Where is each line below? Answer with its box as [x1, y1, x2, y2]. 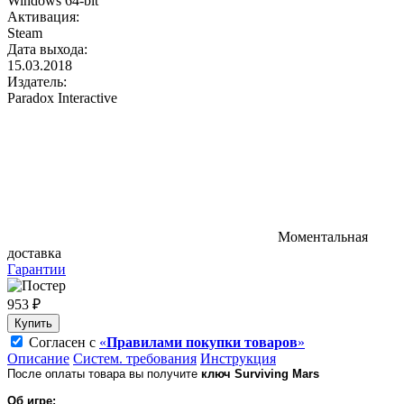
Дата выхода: [7, 41, 87, 57]
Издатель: [7, 73, 67, 89]
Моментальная [278, 228, 368, 244]
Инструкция [200, 350, 276, 366]
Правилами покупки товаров [106, 334, 298, 350]
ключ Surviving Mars [201, 366, 319, 381]
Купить [14, 316, 52, 330]
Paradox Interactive [7, 89, 117, 106]
